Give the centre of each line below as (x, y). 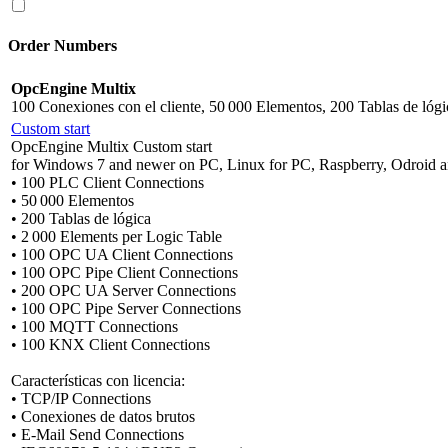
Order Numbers (62, 46)
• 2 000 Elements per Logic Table (116, 236)
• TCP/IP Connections (81, 398)
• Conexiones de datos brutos (103, 416)
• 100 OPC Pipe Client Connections (124, 272)
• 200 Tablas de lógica (81, 218)
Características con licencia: (98, 380)
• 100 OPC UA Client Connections (122, 254)
